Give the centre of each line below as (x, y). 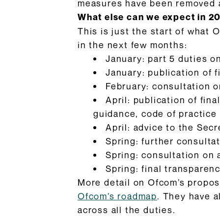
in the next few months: (133, 45)
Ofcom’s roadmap (118, 196)
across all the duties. (127, 210)
